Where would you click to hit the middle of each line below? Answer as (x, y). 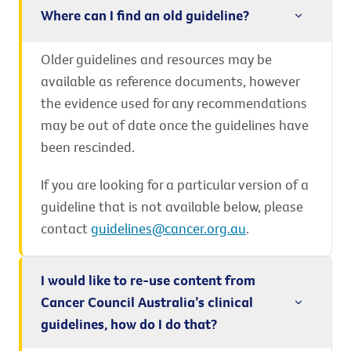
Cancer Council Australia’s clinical (147, 302)
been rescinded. (88, 147)
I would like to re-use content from (148, 280)
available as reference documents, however (170, 81)
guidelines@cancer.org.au (168, 228)
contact (66, 228)
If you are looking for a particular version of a (175, 185)
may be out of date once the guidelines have (175, 125)
